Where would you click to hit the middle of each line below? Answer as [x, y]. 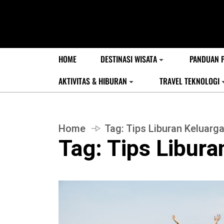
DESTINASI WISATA [129, 59]
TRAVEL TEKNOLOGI [189, 81]
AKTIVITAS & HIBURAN [93, 81]
